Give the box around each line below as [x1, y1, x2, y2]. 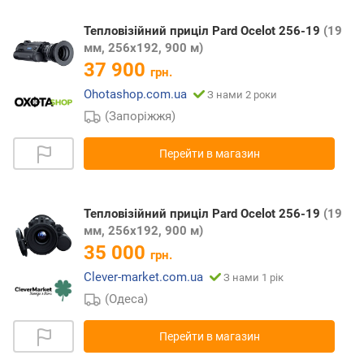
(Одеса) [105, 292, 149, 307]
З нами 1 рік [223, 271, 284, 284]
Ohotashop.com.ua [84, 87, 187, 102]
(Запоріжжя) [105, 109, 176, 124]
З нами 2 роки [207, 89, 277, 102]
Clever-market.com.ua [84, 270, 203, 285]
